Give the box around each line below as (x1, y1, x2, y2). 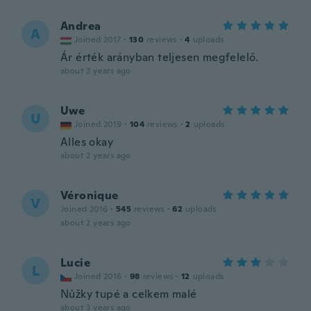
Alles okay (60, 135, 113, 149)
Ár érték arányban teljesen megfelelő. (60, 50, 259, 65)
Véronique (60, 188, 119, 203)
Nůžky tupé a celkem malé (60, 287, 197, 301)
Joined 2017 (74, 34, 121, 45)
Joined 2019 (74, 119, 122, 130)
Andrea (60, 19, 101, 33)
